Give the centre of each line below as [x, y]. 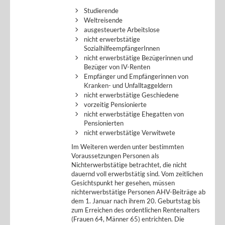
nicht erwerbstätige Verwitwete [130, 133]
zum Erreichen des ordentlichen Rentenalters [136, 210]
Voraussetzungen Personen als [115, 156]
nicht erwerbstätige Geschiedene [131, 95]
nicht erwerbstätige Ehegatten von [134, 114]
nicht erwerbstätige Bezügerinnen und [138, 58]
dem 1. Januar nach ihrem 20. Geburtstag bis [136, 201]
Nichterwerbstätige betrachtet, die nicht [129, 165]
